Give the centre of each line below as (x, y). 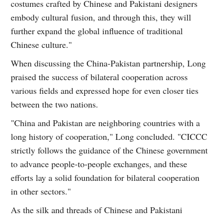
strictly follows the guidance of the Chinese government (109, 150)
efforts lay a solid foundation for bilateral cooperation (105, 178)
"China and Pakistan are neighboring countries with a (106, 123)
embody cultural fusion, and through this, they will (101, 17)
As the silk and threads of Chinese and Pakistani (97, 210)
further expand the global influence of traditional (97, 31)
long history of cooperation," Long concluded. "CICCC (109, 137)
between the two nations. (55, 104)
